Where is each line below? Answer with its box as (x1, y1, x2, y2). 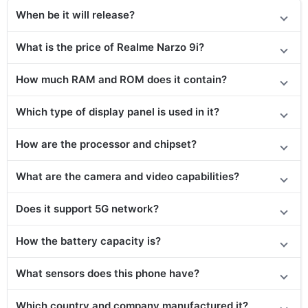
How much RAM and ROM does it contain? (16, 72, 227, 86)
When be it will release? (16, 8, 135, 21)
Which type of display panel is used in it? (16, 104, 219, 118)
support (54, 201, 92, 215)
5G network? (92, 201, 159, 215)
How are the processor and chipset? (16, 137, 197, 151)
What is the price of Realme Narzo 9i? (16, 40, 204, 54)
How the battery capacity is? (16, 234, 161, 247)
